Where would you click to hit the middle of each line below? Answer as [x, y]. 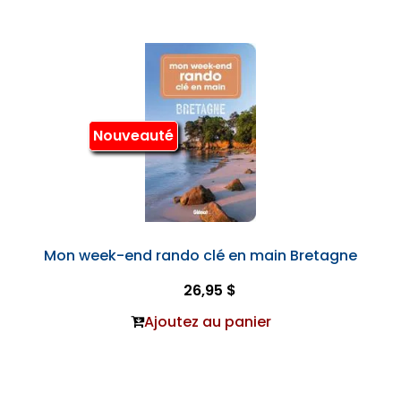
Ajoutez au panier [207, 322]
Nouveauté [133, 135]
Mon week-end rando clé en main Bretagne [200, 256]
